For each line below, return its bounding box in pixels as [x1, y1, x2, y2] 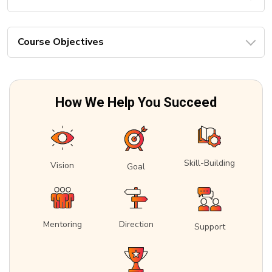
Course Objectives [18, 35, 104, 49]
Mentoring [42, 219, 82, 230]
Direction [118, 219, 154, 230]
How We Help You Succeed [55, 94, 217, 110]
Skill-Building [184, 157, 236, 169]
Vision [50, 159, 75, 171]
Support [194, 220, 225, 233]
